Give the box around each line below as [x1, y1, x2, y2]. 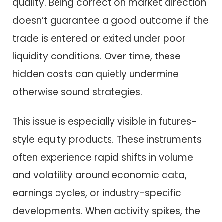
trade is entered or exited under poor [12, 31, 186, 45]
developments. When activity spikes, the [12, 204, 200, 218]
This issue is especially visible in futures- [12, 115, 197, 129]
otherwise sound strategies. [12, 85, 142, 99]
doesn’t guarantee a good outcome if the [12, 13, 209, 27]
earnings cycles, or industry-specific [12, 186, 181, 200]
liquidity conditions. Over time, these [12, 49, 181, 63]
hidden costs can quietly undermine [12, 67, 179, 81]
